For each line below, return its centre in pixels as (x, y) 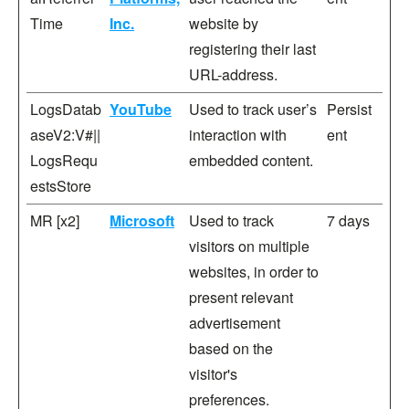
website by (224, 23)
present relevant (241, 297)
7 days (348, 220)
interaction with (238, 135)
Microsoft (142, 220)
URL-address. (233, 74)
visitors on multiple (249, 246)
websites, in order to (254, 272)
